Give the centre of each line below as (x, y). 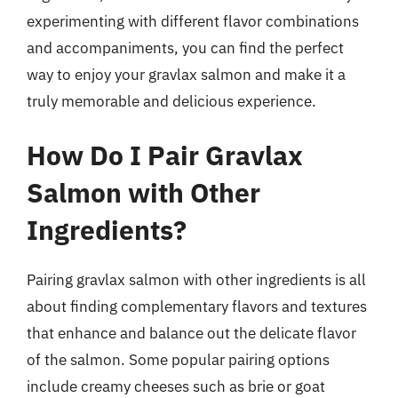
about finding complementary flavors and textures (197, 306)
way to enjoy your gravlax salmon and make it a (186, 74)
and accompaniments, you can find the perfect (185, 48)
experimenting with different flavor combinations (193, 21)
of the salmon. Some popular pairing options (178, 360)
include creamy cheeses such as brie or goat (176, 386)
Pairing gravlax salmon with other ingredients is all (196, 280)
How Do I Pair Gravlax (165, 155)
